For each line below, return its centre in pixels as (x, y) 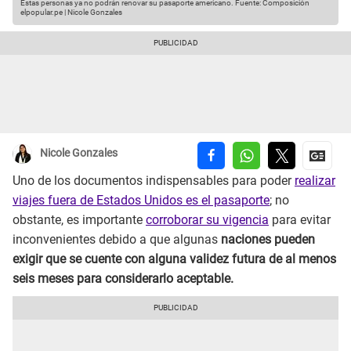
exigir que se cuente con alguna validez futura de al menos (174, 259)
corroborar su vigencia (207, 220)
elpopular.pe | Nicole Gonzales (71, 13)
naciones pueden (268, 240)
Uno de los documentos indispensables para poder (154, 181)
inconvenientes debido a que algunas (117, 240)
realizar (315, 181)
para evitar (300, 220)
